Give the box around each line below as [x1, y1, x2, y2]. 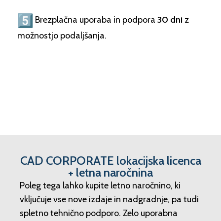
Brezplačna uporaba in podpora [33, 14, 155, 26]
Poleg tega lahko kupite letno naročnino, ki [20, 180, 181, 191]
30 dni [155, 14, 183, 26]
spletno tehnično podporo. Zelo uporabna [20, 208, 178, 219]
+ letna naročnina [68, 165, 153, 180]
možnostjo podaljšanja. [17, 30, 107, 41]
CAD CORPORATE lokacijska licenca [20, 153, 201, 168]
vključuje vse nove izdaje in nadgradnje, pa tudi [20, 194, 199, 205]
